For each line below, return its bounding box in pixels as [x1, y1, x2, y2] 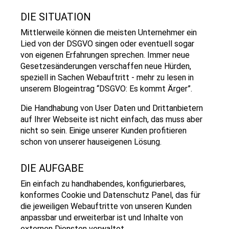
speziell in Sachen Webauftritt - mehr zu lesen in [20, 73, 194, 82]
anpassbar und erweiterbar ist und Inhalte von [20, 213, 183, 222]
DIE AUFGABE [20, 162, 84, 174]
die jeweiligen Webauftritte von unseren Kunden [20, 201, 192, 211]
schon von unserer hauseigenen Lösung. [20, 137, 162, 147]
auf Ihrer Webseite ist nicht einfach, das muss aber [20, 114, 202, 124]
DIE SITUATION [20, 11, 91, 23]
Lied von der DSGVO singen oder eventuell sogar [20, 39, 194, 49]
